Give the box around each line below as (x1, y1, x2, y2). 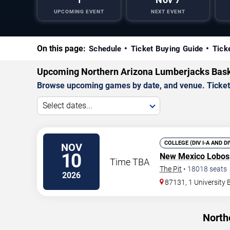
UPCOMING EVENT (53, 9, 104, 15)
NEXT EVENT (150, 9, 185, 15)
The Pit (160, 165, 182, 173)
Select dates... (43, 101, 92, 110)
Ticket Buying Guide (130, 44, 203, 53)
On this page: (37, 44, 86, 53)
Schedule (89, 44, 122, 53)
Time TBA (110, 156, 149, 167)
